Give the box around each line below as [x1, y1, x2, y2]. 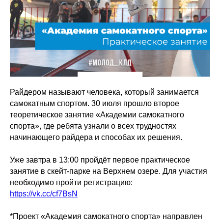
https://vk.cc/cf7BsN [10, 190, 78, 198]
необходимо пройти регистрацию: [10, 178, 135, 187]
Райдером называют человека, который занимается [10, 88, 199, 96]
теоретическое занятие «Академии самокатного [10, 110, 184, 119]
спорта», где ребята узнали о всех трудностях [10, 122, 176, 130]
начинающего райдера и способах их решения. [10, 133, 182, 141]
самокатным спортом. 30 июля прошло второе [10, 99, 179, 108]
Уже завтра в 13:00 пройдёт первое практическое [10, 156, 190, 164]
